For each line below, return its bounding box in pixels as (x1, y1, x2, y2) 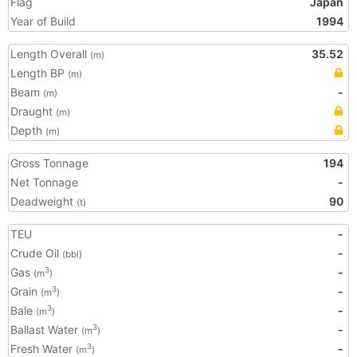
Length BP (10, 66, 68, 80)
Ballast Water (10, 323, 81, 336)
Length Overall (10, 47, 90, 61)
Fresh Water (10, 342, 76, 355)
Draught (10, 104, 56, 118)
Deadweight (10, 194, 76, 208)
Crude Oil (10, 246, 62, 260)
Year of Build (10, 14, 76, 28)
